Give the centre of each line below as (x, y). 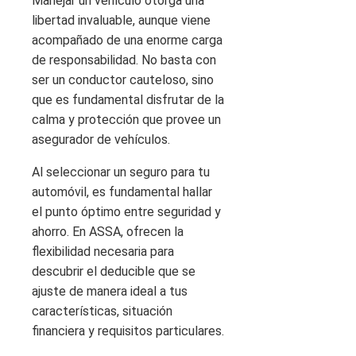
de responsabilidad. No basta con (124, 60)
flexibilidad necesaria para (103, 251)
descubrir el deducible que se (114, 271)
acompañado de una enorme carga (127, 40)
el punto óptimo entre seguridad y (126, 211)
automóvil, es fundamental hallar (122, 192)
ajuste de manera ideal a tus (110, 291)
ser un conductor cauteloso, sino (123, 79)
